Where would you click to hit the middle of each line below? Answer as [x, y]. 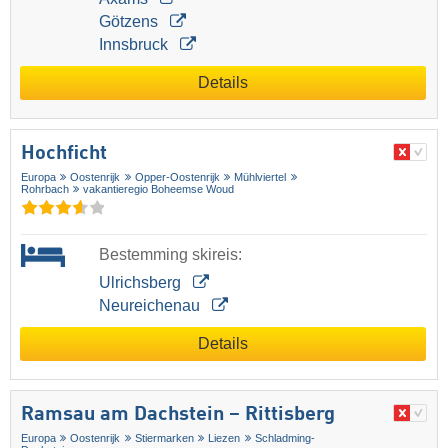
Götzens [130, 22]
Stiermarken [164, 438]
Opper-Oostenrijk [177, 177]
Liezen [224, 438]
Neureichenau [151, 306]
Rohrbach [45, 189]
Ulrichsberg [141, 283]
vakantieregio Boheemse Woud [159, 189]
